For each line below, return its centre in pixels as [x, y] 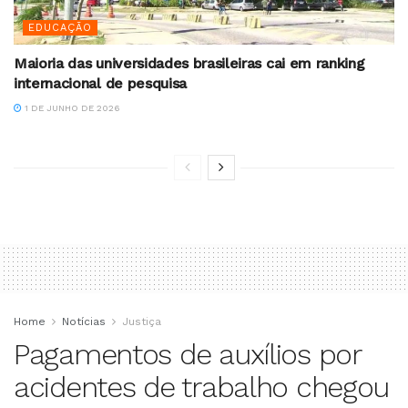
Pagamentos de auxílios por [187, 355]
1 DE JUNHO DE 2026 [71, 108]
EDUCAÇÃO [60, 28]
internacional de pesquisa [100, 84]
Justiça [142, 322]
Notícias [84, 322]
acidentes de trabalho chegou [202, 388]
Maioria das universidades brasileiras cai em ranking [189, 64]
